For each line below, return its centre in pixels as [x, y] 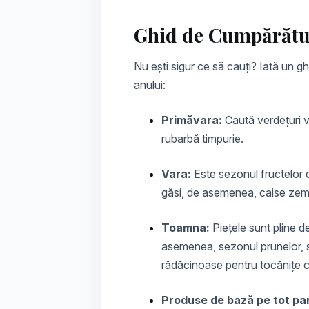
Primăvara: [192, 120]
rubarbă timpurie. [202, 139]
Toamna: [186, 228]
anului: [150, 85]
